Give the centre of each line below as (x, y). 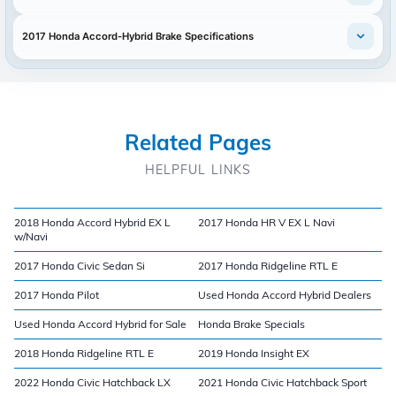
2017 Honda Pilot (57, 294)
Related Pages (198, 142)
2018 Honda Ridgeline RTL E (84, 353)
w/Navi (31, 236)
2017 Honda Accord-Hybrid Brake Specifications (138, 36)
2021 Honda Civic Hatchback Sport (282, 382)
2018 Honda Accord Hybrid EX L (92, 222)
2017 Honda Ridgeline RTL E (268, 265)
